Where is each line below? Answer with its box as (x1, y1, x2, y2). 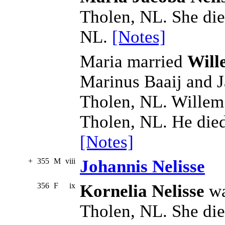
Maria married (80, 52, 187, 72)
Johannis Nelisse (80, 157, 205, 177)
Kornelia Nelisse (80, 181, 204, 201)
